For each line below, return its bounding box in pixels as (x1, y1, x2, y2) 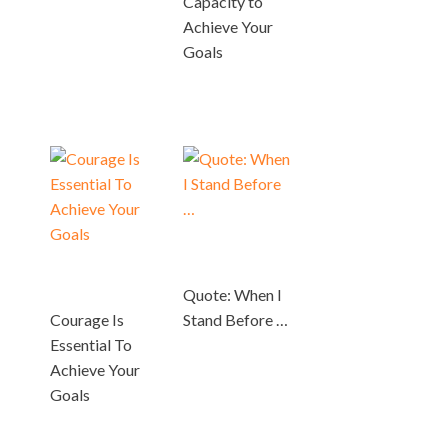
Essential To (50, 334, 132, 354)
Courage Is (50, 309, 124, 329)
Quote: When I (183, 284, 283, 304)
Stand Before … (183, 309, 289, 329)
